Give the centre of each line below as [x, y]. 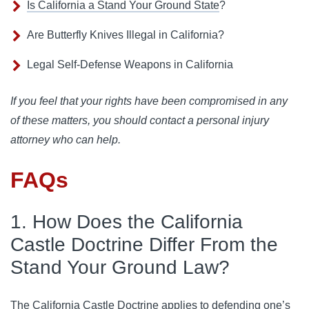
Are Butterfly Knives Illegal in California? [126, 35]
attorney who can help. [66, 140]
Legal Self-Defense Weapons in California [130, 65]
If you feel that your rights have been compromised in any [149, 101]
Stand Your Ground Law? [120, 268]
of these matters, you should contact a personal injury [140, 121]
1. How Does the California [127, 222]
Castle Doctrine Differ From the [144, 245]
